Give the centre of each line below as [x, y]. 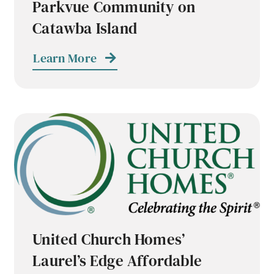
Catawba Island [85, 28]
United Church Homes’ [109, 239]
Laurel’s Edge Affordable [117, 261]
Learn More [65, 58]
